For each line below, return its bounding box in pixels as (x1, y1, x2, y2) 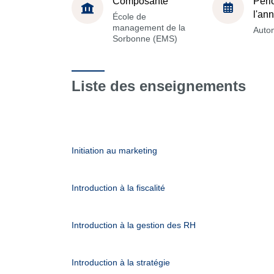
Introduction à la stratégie (72, 257, 170, 267)
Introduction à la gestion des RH (72, 220, 196, 230)
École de (113, 11, 146, 21)
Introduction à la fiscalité (72, 183, 165, 193)
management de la (113, 22, 185, 32)
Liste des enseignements (72, 78, 246, 94)
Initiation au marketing (72, 146, 157, 155)
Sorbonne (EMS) (113, 33, 177, 43)
